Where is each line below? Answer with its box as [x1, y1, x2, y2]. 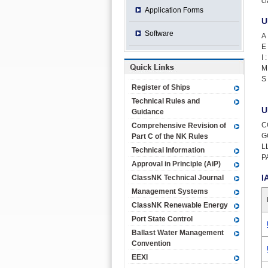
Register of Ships [132, 83, 190, 92]
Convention [132, 239, 170, 248]
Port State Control [132, 215, 193, 223]
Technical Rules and [132, 97, 200, 105]
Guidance [132, 108, 164, 116]
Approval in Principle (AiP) [132, 160, 221, 168]
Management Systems [132, 187, 208, 196]
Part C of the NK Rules [132, 132, 208, 141]
